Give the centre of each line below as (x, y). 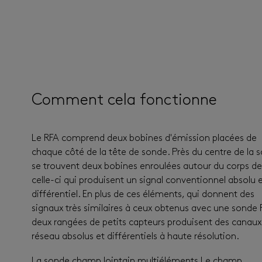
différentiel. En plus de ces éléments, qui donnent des (143, 195)
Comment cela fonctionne (124, 101)
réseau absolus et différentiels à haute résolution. (135, 237)
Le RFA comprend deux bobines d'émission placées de (144, 139)
